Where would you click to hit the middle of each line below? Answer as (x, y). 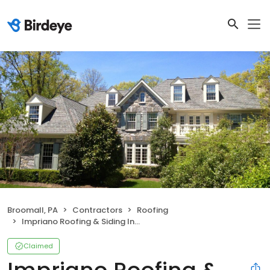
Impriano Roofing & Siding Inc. (78, 222)
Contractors (97, 210)
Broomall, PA (33, 210)
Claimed (38, 246)
